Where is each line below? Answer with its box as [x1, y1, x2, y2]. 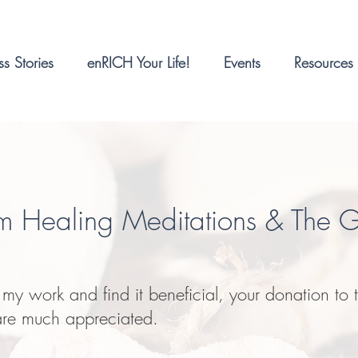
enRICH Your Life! [87, 53, 190, 72]
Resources [294, 53, 353, 72]
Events [224, 53, 261, 72]
